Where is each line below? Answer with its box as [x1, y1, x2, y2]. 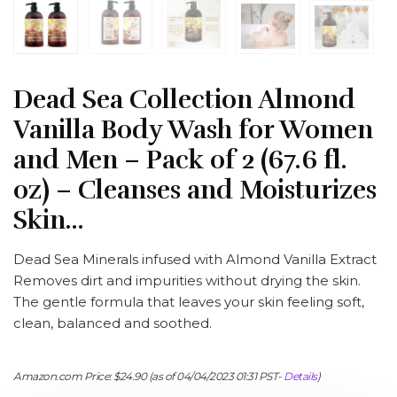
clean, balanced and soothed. [13, 315, 212, 332]
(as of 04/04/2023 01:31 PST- [146, 370, 284, 384]
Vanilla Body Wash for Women [13, 114, 373, 146]
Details [284, 370, 317, 384]
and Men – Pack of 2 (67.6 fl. [13, 144, 347, 176]
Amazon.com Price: [13, 370, 113, 384]
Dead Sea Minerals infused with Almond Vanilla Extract [13, 251, 377, 269]
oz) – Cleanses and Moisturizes [13, 175, 377, 206]
